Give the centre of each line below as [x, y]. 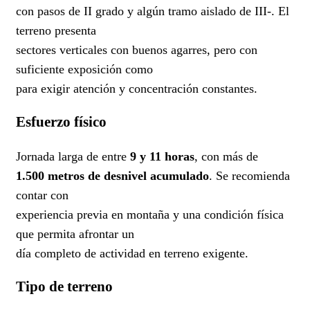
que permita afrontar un [75, 234]
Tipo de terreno [64, 286]
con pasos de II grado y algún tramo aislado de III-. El [153, 11]
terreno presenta [56, 31]
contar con [42, 195]
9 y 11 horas [162, 156]
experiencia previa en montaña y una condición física [150, 214]
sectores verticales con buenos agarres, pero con [137, 50]
